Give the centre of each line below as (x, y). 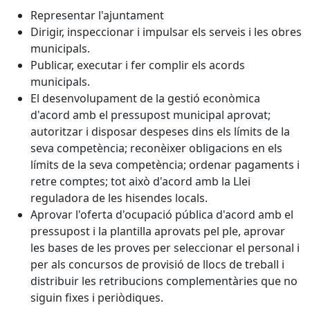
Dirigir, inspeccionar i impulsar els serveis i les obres (166, 31)
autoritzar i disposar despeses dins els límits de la (160, 131)
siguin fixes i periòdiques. (97, 297)
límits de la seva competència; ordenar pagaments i (165, 164)
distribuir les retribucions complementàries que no (164, 281)
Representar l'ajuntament (97, 15)
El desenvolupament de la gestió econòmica (145, 98)
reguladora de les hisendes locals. (119, 198)
